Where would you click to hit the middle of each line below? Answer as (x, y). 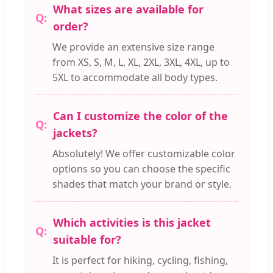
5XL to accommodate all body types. (135, 78)
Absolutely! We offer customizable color (144, 154)
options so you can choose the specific (141, 169)
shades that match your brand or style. (142, 184)
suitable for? (87, 240)
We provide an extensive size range (133, 47)
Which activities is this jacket (132, 223)
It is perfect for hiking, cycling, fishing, (140, 261)
